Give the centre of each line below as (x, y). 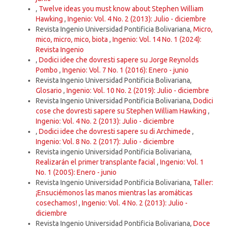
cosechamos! (57, 203)
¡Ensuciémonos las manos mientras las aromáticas (114, 193)
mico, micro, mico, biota (73, 40)
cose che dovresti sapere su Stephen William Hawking (122, 111)
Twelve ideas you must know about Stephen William (121, 9)
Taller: (203, 183)
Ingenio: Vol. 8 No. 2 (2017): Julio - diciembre (105, 142)
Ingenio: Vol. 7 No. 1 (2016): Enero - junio (125, 70)
